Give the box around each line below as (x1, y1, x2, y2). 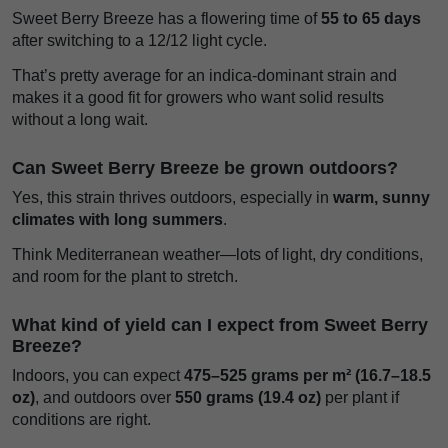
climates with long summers (12, 211, 223, 229)
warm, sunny (333, 189, 430, 207)
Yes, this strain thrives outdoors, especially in (12, 189, 333, 207)
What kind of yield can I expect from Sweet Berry (12, 314, 428, 335)
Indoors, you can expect (12, 366, 184, 384)
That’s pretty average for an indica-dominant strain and (12, 67, 397, 85)
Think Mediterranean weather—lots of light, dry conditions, (12, 245, 423, 263)
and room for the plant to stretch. (12, 267, 238, 285)
